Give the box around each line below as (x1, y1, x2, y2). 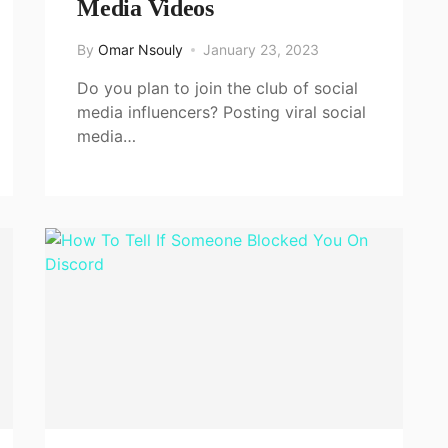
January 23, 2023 (203, 40, 320, 58)
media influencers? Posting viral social (77, 101, 367, 122)
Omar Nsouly (98, 40, 184, 58)
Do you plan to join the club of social (77, 77, 359, 98)
